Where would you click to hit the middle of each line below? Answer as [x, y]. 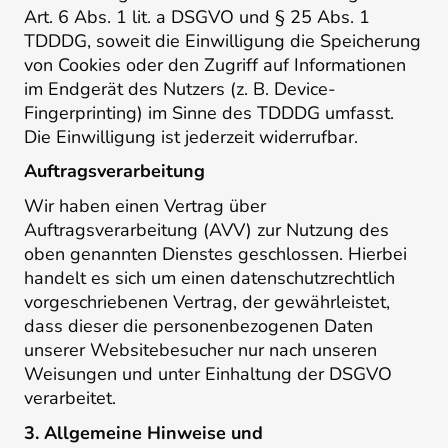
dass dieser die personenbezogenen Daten [198, 326]
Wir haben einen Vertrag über [145, 206]
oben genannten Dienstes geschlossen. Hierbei [215, 254]
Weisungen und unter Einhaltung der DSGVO [208, 374]
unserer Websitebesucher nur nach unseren [200, 350]
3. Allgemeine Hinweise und [143, 432]
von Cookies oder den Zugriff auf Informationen [215, 64]
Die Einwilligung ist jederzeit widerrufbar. [191, 136]
